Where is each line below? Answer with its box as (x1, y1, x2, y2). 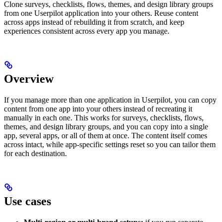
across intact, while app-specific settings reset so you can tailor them (4, 140, 216, 149)
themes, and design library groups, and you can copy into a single (4, 122, 208, 131)
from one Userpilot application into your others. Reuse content (4, 8, 198, 17)
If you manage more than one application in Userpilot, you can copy (4, 95, 217, 104)
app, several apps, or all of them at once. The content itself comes (4, 131, 207, 140)
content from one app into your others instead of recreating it (4, 104, 192, 113)
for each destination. (4, 149, 67, 158)
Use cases (4, 194, 51, 208)
